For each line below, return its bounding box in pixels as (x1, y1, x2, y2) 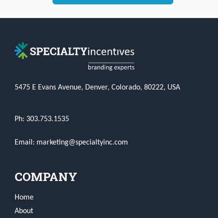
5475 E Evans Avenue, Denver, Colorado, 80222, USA (15, 84, 180, 92)
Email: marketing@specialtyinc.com (15, 139, 128, 147)
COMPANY (15, 169, 77, 185)
